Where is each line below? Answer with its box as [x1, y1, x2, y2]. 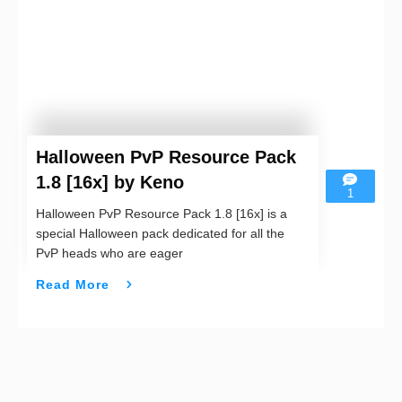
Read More [36, 276, 109, 292]
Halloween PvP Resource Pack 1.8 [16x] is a [36, 206, 287, 222]
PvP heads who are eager [36, 246, 183, 261]
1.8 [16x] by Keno [36, 172, 184, 193]
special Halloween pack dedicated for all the [36, 226, 284, 241]
